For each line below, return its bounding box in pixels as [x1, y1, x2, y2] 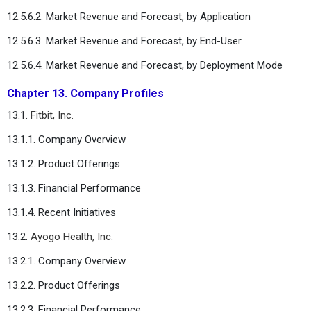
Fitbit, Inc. [31, 108, 74, 121]
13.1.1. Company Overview [7, 133, 126, 146]
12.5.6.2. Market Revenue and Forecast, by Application [7, 10, 251, 23]
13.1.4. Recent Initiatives [7, 205, 116, 219]
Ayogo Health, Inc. [31, 230, 113, 243]
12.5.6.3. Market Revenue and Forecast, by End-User [7, 34, 242, 47]
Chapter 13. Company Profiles [7, 86, 164, 100]
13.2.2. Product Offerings [7, 278, 120, 292]
